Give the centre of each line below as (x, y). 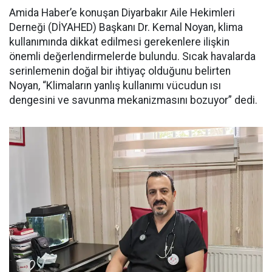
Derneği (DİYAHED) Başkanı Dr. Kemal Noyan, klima (126, 27)
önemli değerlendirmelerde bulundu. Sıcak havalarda (132, 56)
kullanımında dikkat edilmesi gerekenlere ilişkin (119, 42)
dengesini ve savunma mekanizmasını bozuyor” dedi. (133, 100)
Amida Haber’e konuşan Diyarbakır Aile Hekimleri (122, 13)
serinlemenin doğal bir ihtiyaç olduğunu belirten (120, 71)
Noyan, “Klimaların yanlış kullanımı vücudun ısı (115, 86)
